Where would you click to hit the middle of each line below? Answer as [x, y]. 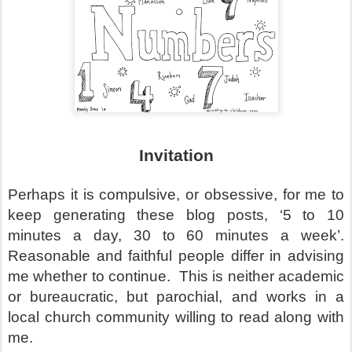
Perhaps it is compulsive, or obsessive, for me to [176, 194]
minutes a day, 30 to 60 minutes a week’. [176, 235]
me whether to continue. [90, 276]
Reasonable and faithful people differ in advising [176, 256]
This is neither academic [261, 276]
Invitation [176, 156]
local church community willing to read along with [176, 317]
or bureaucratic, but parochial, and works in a [176, 297]
